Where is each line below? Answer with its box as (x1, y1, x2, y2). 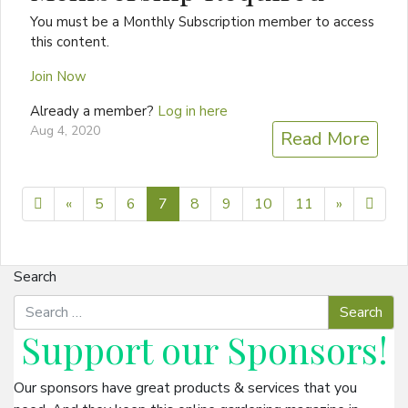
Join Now (30, 67, 87, 87)
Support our (20, 325, 227, 374)
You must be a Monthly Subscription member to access (30, 13, 374, 32)
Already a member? (30, 102, 158, 121)
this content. (30, 33, 109, 52)
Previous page (71, 193, 162, 214)
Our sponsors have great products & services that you (14, 378, 357, 399)
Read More (280, 127, 370, 152)
